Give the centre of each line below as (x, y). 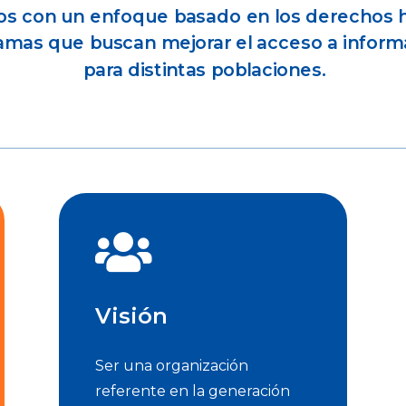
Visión (131, 316)
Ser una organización (171, 366)
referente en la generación (192, 391)
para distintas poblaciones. (205, 70)
